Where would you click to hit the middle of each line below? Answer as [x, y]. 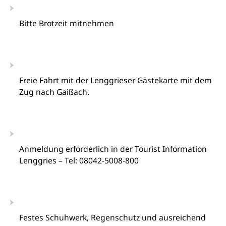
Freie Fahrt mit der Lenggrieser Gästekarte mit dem [115, 80]
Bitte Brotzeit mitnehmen [66, 23]
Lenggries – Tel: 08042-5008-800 [79, 160]
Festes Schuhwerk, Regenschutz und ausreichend [112, 217]
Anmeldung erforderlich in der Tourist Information [113, 149]
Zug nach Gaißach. [54, 92]
